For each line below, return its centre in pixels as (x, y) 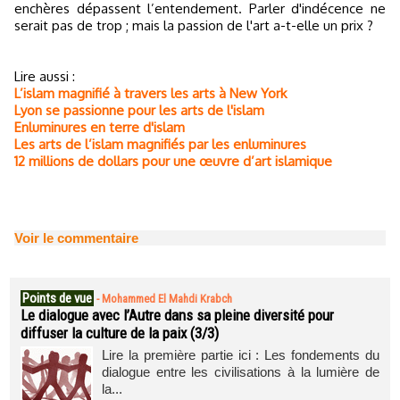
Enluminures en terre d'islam (100, 127)
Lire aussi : (45, 76)
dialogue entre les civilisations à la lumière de (241, 372)
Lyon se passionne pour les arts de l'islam (139, 110)
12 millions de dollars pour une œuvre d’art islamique (173, 161)
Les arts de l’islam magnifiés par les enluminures (160, 144)
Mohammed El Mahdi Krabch (167, 299)
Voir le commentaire (76, 238)
